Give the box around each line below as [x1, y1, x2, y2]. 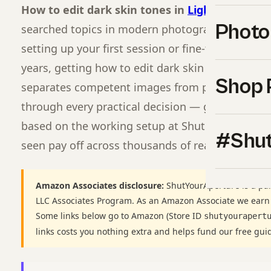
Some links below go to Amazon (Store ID [36, 210, 204, 221]
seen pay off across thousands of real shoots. [21, 138, 254, 152]
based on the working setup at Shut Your [21, 119, 234, 133]
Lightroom [188, 2, 244, 17]
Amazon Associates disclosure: [36, 180, 164, 191]
